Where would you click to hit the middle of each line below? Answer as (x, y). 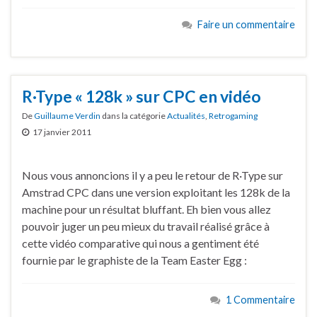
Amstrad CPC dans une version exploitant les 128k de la (156, 192)
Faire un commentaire (246, 24)
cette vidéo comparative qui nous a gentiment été (140, 243)
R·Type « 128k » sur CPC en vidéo (142, 96)
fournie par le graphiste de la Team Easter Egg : (134, 260)
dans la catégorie (134, 115)
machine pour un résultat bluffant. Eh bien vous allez (146, 209)
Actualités (186, 115)
